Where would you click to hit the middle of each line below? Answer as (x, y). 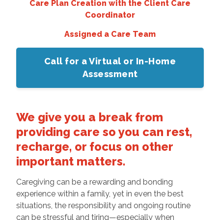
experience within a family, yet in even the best (100, 193)
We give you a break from (89, 117)
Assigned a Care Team (110, 34)
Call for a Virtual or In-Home (110, 61)
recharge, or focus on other (94, 146)
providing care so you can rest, (104, 132)
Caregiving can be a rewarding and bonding (94, 182)
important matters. (70, 161)
